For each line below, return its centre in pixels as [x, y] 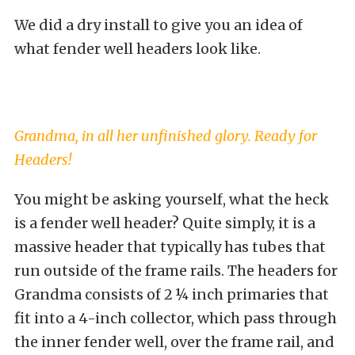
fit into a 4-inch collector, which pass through [176, 318]
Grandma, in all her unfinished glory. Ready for [166, 136]
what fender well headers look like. [137, 48]
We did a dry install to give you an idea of [158, 25]
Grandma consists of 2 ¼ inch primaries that [172, 294]
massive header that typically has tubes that [170, 246]
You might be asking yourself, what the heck [172, 199]
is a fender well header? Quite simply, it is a [165, 223]
